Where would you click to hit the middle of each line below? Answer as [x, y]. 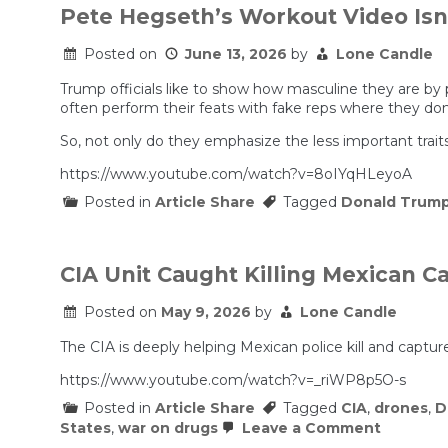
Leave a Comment [309, 428]
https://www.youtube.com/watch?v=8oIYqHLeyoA [236, 174]
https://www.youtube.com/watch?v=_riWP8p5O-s [233, 380]
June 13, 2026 [236, 54]
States [85, 428]
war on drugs [168, 428]
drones [401, 408]
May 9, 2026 [206, 312]
